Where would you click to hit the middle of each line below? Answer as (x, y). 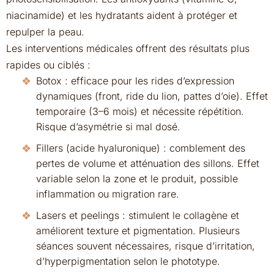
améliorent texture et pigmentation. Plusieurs (138, 231)
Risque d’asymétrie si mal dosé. (108, 127)
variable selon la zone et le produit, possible (137, 179)
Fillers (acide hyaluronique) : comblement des (141, 148)
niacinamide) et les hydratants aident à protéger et (122, 15)
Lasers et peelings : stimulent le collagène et (138, 215)
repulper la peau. (45, 32)
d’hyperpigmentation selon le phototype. (128, 261)
